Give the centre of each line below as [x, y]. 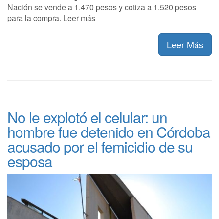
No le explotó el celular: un [87, 117]
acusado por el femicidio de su [100, 147]
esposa [30, 161]
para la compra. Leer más [51, 18]
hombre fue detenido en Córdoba [109, 132]
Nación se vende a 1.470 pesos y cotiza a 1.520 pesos [102, 7]
